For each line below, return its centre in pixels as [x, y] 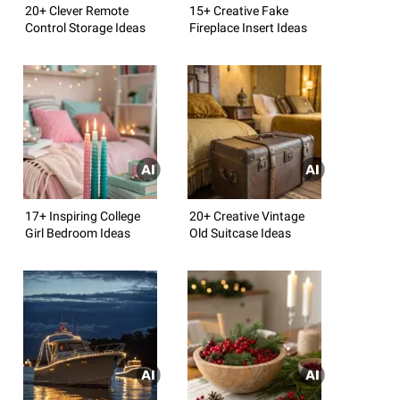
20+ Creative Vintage [247, 216]
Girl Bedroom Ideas [78, 233]
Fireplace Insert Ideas [248, 27]
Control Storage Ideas [85, 27]
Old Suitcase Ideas [240, 233]
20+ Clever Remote [77, 10]
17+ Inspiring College [83, 216]
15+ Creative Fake [239, 10]
